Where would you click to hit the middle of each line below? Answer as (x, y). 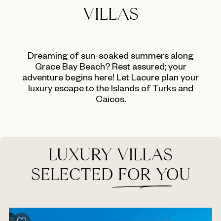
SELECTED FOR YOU (110, 176)
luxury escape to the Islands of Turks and (110, 90)
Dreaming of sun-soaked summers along (110, 57)
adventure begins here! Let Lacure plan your (110, 79)
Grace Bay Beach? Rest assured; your (110, 68)
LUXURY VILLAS (110, 156)
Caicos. (110, 101)
